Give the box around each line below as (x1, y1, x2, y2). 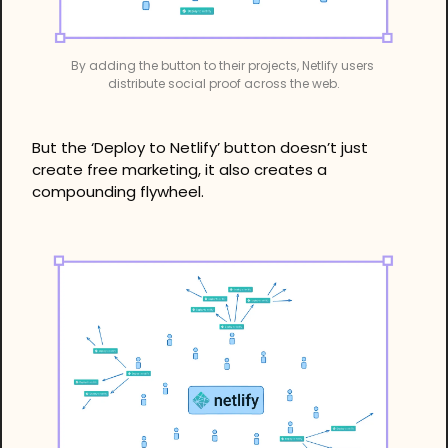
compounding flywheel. (32, 180, 204, 202)
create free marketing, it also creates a (32, 158, 327, 180)
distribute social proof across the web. (108, 74, 340, 92)
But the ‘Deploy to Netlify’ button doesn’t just (32, 136, 368, 158)
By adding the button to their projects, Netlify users (71, 56, 374, 74)
